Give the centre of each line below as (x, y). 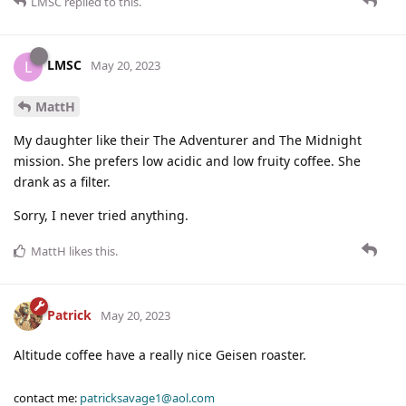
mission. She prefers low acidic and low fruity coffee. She (187, 161)
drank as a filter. (62, 182)
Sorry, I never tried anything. (101, 216)
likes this (91, 251)
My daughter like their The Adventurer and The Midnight (188, 140)
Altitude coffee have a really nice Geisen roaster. (160, 355)
